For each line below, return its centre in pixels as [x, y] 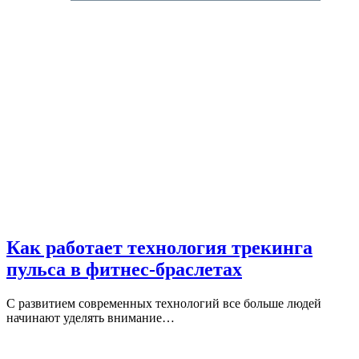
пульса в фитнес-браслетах [124, 270]
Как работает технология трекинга [159, 248]
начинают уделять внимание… [91, 318]
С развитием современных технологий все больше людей [164, 304]
